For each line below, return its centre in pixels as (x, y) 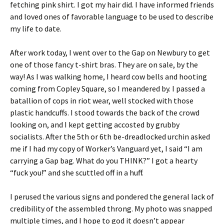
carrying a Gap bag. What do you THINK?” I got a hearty (104, 160)
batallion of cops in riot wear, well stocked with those (102, 100)
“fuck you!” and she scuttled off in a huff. (77, 172)
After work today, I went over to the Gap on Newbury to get (110, 52)
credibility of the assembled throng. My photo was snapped (111, 208)
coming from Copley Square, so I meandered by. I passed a (107, 88)
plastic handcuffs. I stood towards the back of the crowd (105, 112)
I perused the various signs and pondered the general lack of (112, 196)
